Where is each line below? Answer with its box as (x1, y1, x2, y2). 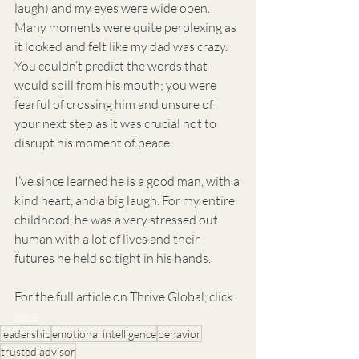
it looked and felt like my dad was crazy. (14, 38, 230, 54)
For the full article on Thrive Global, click (14, 288, 236, 305)
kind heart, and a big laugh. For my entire (14, 192, 237, 208)
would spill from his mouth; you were (14, 77, 219, 93)
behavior (158, 327, 201, 341)
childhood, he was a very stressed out (14, 212, 220, 228)
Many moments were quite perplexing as (14, 19, 239, 35)
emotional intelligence (52, 327, 156, 341)
